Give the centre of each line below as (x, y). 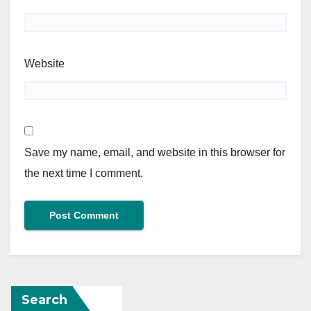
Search (44, 300)
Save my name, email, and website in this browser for (155, 152)
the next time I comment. (84, 173)
